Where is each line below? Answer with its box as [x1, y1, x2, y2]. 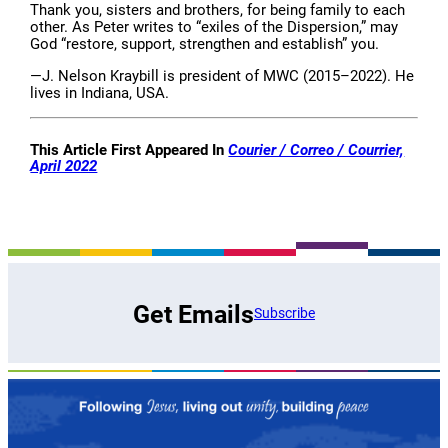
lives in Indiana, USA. [30, 84, 170, 103]
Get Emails [133, 300, 254, 330]
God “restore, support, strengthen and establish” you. [30, 35, 380, 54]
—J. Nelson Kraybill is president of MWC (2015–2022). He [30, 67, 415, 86]
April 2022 [30, 156, 98, 175]
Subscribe [254, 304, 315, 321]
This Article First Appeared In [30, 140, 229, 159]
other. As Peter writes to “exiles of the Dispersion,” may [30, 18, 399, 37]
